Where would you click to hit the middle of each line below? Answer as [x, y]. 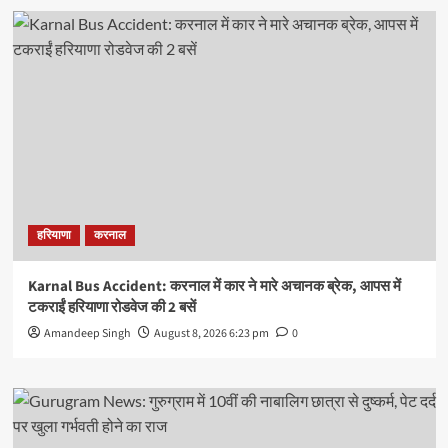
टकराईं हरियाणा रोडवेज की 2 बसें [111, 308]
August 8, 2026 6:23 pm [211, 334]
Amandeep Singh [87, 334]
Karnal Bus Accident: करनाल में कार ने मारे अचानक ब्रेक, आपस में [214, 287]
